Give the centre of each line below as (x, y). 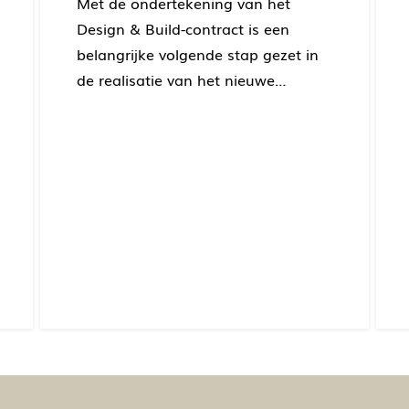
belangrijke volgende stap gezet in (197, 53)
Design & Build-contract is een (183, 28)
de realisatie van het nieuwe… (181, 79)
